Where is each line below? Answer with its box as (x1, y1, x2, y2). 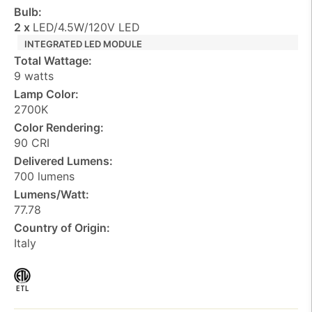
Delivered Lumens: (14, 153, 113, 168)
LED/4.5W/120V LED (33, 19, 140, 34)
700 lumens (14, 169, 75, 183)
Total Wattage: (14, 53, 92, 68)
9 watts (14, 68, 54, 83)
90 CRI (14, 135, 49, 150)
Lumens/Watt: (14, 187, 89, 201)
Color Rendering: (14, 120, 104, 134)
